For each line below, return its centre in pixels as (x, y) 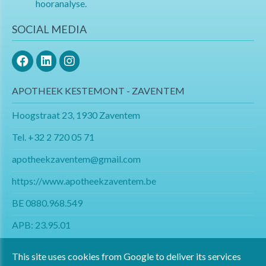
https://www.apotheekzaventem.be (84, 181)
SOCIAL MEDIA (49, 29)
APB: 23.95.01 (41, 225)
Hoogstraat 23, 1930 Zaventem (76, 115)
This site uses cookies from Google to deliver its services (126, 256)
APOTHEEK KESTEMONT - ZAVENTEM (98, 90)
